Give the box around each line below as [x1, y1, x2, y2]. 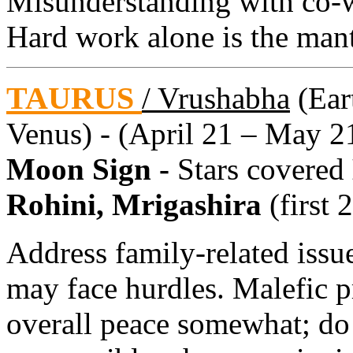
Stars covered [177, 151, 344, 186]
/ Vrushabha [142, 80, 290, 115]
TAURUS [6, 80, 142, 116]
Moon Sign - [6, 151, 177, 186]
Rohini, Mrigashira [6, 187, 269, 221]
